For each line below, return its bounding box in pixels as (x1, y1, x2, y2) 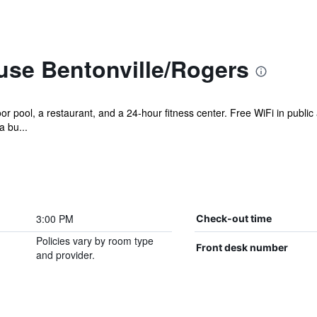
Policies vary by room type (35, 234, 154, 248)
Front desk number (195, 241, 288, 253)
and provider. (35, 248, 95, 262)
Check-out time (195, 212, 272, 224)
